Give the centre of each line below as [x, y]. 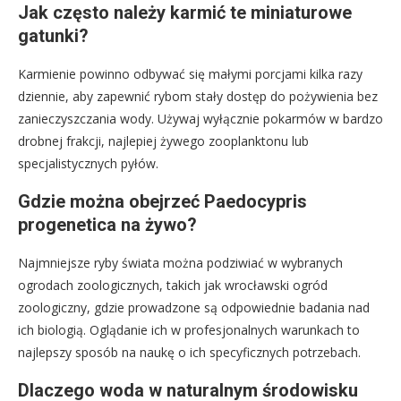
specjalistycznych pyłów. [88, 164]
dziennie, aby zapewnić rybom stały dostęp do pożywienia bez [198, 97]
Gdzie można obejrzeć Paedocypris [162, 202]
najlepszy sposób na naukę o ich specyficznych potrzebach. [189, 353]
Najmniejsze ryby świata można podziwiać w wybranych [180, 263]
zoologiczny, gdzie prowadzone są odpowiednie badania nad [194, 308]
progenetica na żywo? [107, 225]
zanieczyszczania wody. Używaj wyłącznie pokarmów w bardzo [200, 119]
